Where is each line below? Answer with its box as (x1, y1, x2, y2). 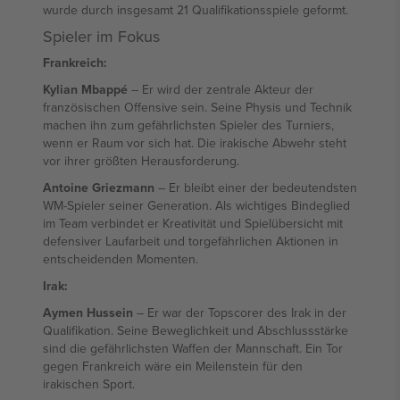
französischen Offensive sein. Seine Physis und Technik (43, 98, 352, 116)
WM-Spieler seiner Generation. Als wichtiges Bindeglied (43, 196, 350, 214)
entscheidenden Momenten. (43, 250, 198, 268)
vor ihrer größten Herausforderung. (43, 152, 239, 170)
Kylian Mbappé (43, 80, 128, 98)
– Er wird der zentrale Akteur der (128, 80, 313, 98)
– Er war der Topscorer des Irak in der (133, 304, 346, 321)
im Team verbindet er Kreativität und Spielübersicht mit (43, 214, 343, 232)
